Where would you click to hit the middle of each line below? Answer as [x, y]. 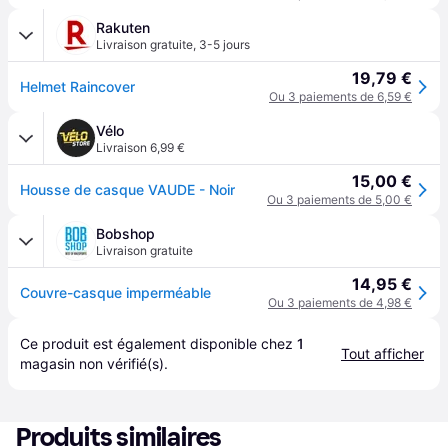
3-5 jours [224, 44]
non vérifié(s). [121, 363]
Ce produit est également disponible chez [158, 343]
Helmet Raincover [77, 86]
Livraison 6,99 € [140, 147]
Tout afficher [382, 353]
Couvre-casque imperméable [115, 292]
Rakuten [123, 27]
